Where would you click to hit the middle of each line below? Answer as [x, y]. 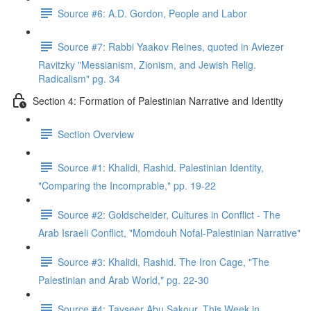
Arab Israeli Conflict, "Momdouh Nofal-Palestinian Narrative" [169, 233]
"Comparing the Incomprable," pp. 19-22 [127, 185]
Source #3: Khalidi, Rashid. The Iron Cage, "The [163, 261]
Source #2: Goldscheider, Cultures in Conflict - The [169, 214]
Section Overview [96, 134]
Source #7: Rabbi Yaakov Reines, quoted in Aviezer [171, 46]
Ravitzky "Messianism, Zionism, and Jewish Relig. [147, 65]
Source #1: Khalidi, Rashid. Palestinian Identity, [161, 167]
